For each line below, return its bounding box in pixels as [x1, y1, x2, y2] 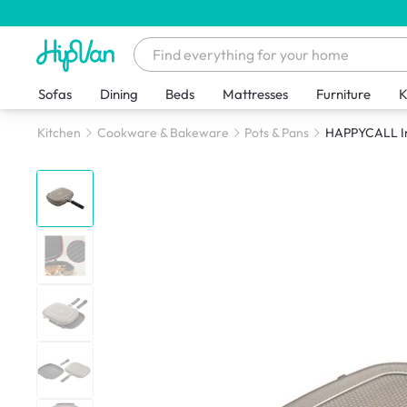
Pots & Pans [244, 124, 310, 142]
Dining [99, 85, 138, 104]
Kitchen [36, 124, 81, 142]
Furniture [316, 85, 372, 104]
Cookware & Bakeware [96, 124, 229, 142]
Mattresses [223, 85, 289, 104]
